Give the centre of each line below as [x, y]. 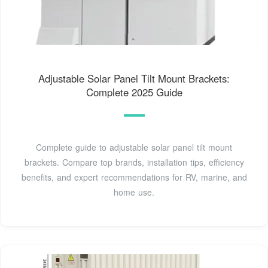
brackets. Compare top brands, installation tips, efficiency [134, 162]
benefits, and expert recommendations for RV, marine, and [134, 177]
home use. [134, 192]
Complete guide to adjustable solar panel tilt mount [134, 147]
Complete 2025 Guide [134, 92]
